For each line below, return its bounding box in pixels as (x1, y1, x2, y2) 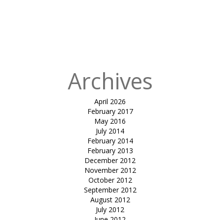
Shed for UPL (175, 24, 218, 34)
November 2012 (84, 165, 136, 175)
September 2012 (83, 185, 137, 194)
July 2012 (96, 204, 124, 214)
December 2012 (84, 155, 136, 165)
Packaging (185, 14, 218, 24)
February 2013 (87, 145, 133, 155)
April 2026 (94, 96, 126, 106)
